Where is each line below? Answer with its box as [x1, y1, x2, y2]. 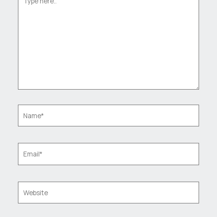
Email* [17, 143, 37, 153]
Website [17, 182, 42, 191]
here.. [17, 1, 34, 11]
